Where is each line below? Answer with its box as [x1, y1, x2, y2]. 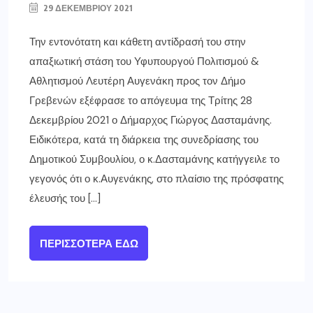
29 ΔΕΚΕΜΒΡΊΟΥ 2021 [41, 3, 133, 14]
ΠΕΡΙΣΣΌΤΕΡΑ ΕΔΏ [39, 237, 138, 252]
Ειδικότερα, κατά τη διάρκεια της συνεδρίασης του [29, 133, 259, 147]
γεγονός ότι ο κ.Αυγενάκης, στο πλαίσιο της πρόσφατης [29, 172, 284, 187]
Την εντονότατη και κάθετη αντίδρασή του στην [29, 35, 246, 50]
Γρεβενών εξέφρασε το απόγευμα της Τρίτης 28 [29, 94, 252, 108]
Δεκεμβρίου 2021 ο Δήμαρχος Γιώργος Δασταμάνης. [29, 113, 272, 128]
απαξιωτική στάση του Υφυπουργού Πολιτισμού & [29, 54, 259, 69]
